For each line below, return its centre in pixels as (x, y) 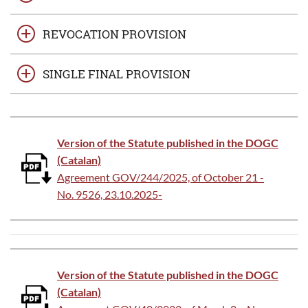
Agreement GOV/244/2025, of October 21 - (161, 177)
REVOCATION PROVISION (114, 34)
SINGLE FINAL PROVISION (116, 74)
